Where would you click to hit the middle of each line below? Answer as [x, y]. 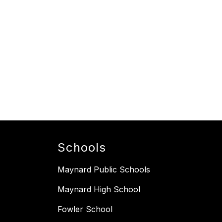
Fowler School [85, 209]
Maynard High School [99, 190]
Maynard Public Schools [104, 170]
